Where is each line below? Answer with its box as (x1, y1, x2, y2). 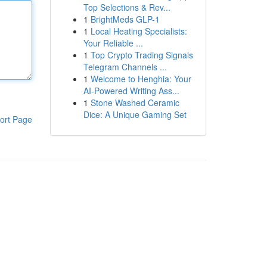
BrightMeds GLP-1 (90, 13, 160, 25)
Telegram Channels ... (83, 61, 167, 73)
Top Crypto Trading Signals (90, 49, 193, 61)
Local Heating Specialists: (90, 25, 187, 37)
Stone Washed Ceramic (90, 97, 179, 108)
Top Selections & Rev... (83, 1, 170, 13)
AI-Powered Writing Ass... (83, 85, 179, 97)
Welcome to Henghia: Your (90, 73, 191, 85)
